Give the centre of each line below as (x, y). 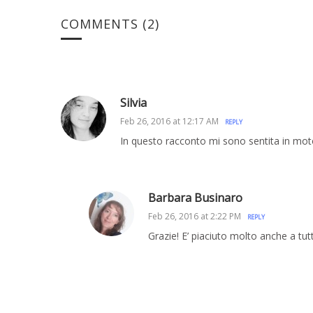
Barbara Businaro (195, 198)
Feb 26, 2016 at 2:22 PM (195, 216)
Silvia (133, 103)
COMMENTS (102, 24)
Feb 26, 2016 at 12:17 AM (169, 121)
